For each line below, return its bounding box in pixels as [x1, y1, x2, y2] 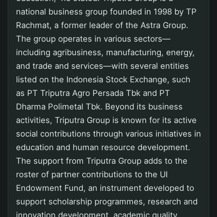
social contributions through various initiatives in [16, 128, 201, 139]
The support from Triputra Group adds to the [16, 155, 187, 166]
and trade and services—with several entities [16, 61, 189, 71]
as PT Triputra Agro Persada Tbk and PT [16, 88, 170, 98]
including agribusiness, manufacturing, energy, [16, 47, 195, 57]
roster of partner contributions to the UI [16, 169, 168, 179]
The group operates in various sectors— [16, 33, 170, 44]
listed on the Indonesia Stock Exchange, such [16, 74, 190, 84]
